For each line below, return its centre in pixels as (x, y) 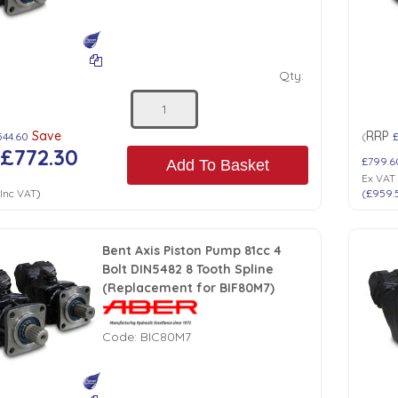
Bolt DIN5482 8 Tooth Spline (188, 270)
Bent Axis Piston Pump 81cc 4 (192, 251)
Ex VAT (379, 179)
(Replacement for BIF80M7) (189, 288)
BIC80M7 (166, 337)
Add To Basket (218, 165)
